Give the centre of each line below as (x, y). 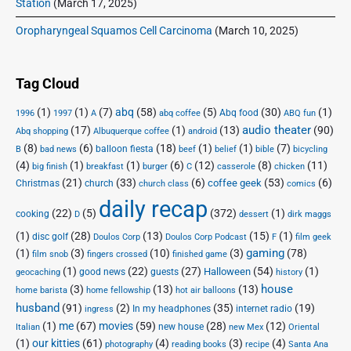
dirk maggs (309, 214)
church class (164, 183)
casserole (236, 166)
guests (165, 271)
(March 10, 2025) (257, 31)
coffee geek (235, 183)
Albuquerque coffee (131, 131)
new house (181, 326)
